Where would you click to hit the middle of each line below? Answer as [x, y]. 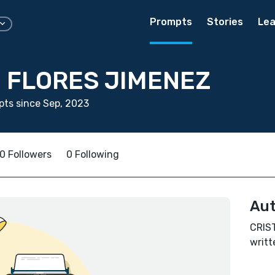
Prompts [171, 22]
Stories [225, 22]
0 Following [93, 154]
